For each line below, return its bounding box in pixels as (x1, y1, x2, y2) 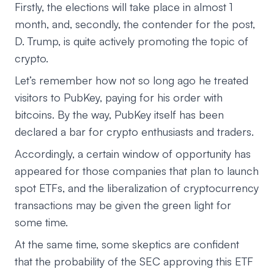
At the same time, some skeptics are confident (15, 237, 239, 251)
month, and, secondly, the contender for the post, (15, 17, 255, 31)
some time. (15, 215, 68, 229)
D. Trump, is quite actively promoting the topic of (15, 34, 248, 48)
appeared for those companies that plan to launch (15, 163, 259, 177)
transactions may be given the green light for (15, 198, 231, 212)
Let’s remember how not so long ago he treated (15, 73, 248, 87)
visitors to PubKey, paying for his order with (15, 90, 223, 104)
